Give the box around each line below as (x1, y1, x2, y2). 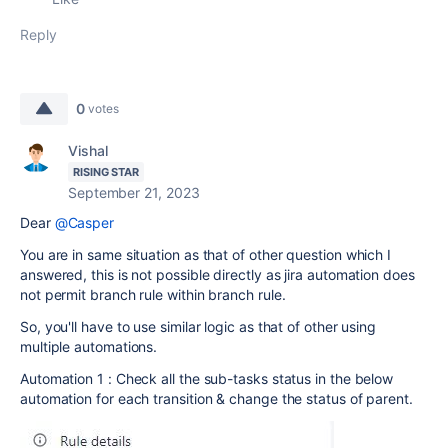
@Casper (54, 213, 115, 231)
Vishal (68, 141, 108, 159)
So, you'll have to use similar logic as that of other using (20, 317, 377, 335)
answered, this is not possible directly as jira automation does (20, 265, 415, 283)
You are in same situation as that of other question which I (20, 245, 392, 263)
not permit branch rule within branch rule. (20, 285, 286, 303)
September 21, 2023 (68, 183, 200, 201)
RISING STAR (73, 164, 140, 179)
